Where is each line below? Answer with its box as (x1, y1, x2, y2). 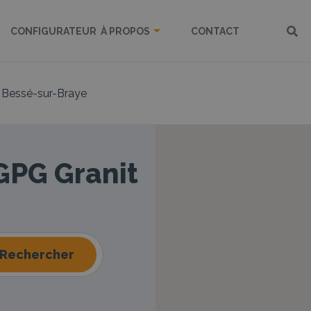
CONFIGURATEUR (10, 25, 96, 37)
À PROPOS (100, 25, 150, 37)
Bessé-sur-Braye (1, 87, 87, 100)
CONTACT (190, 25, 239, 37)
